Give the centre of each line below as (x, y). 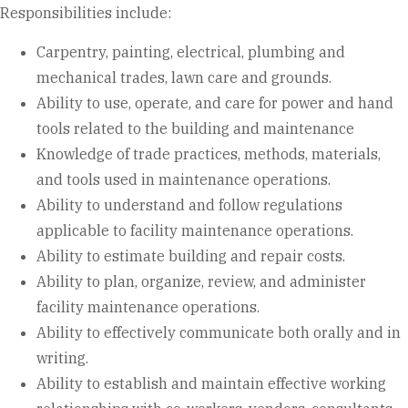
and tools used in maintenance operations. (184, 179)
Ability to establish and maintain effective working (211, 383)
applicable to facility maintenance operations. (195, 230)
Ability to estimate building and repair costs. (191, 255)
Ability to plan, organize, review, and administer (201, 281)
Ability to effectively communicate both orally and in (219, 332)
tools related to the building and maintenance (195, 128)
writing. (62, 357)
